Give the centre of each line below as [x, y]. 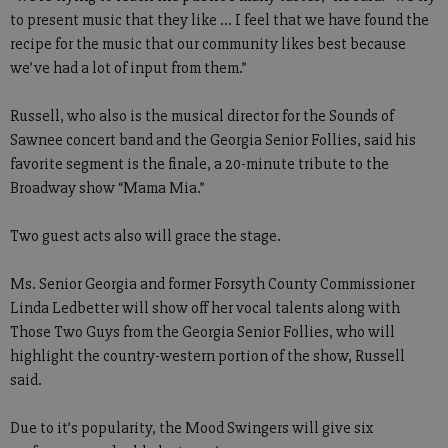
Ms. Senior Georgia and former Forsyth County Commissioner [212, 284]
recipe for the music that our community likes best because [208, 44]
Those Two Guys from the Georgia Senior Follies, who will [202, 332]
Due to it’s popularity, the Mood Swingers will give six [192, 428]
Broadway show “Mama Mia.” [107, 188]
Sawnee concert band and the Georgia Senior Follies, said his [213, 140]
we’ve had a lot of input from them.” [128, 68]
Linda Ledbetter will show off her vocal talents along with [205, 308]
